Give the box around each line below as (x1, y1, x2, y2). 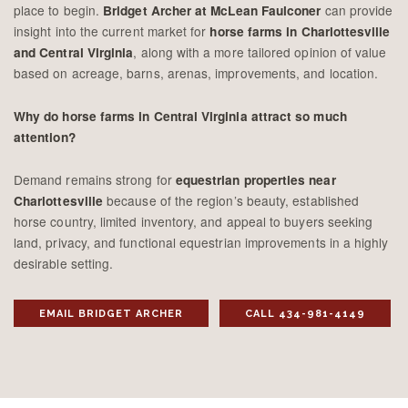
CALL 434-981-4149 (245, 307, 365, 320)
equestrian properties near (175, 170, 336, 189)
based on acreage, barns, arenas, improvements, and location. (14, 63, 379, 82)
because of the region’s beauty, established (103, 190, 360, 209)
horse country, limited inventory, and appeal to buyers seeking (14, 211, 373, 230)
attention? (14, 127, 76, 146)
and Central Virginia (14, 43, 134, 61)
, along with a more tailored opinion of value (133, 42, 387, 61)
